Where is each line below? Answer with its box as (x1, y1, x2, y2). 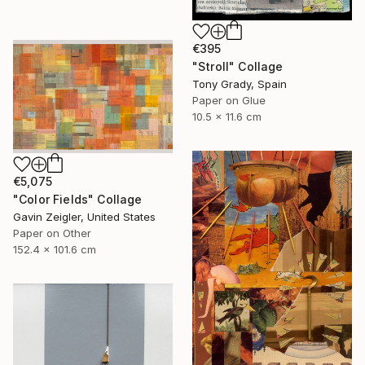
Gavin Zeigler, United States (13, 210, 156, 224)
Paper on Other (13, 226, 91, 240)
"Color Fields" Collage (13, 192, 143, 207)
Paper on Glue (192, 94, 266, 108)
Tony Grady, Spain (192, 77, 287, 91)
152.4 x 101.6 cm (13, 243, 96, 257)
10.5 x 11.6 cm (192, 110, 262, 124)
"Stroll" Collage (192, 59, 284, 74)
